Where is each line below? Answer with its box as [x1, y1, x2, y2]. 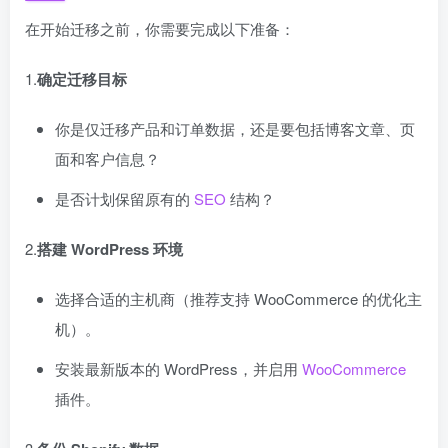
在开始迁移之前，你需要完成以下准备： [25, 18, 295, 39]
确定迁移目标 [37, 68, 127, 90]
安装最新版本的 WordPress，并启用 [55, 358, 302, 379]
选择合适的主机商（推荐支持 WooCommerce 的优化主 [55, 288, 422, 309]
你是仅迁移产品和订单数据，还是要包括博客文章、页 [55, 118, 415, 139]
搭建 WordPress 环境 [37, 238, 183, 260]
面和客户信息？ [55, 148, 160, 169]
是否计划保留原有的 [55, 188, 190, 209]
